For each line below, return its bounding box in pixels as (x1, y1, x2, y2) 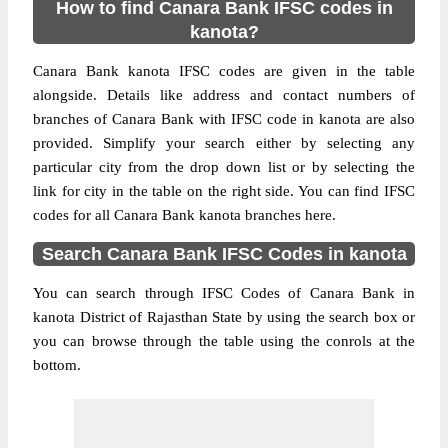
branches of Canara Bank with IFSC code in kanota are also (33, 111, 415, 127)
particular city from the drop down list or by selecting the (33, 159, 415, 175)
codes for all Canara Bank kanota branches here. (33, 207, 336, 223)
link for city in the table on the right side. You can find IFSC (33, 183, 415, 199)
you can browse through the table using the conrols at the (33, 333, 415, 349)
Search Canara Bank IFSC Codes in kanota (41, 244, 407, 264)
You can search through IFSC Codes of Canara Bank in (33, 285, 415, 301)
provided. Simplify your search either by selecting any (33, 135, 415, 151)
